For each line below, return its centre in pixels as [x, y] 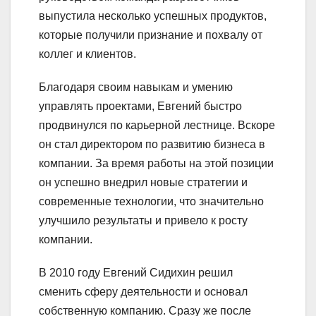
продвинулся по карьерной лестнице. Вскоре [157, 125]
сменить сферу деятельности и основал [143, 291]
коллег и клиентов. [87, 54]
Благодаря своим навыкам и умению [136, 87]
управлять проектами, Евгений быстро [140, 106]
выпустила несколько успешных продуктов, [153, 16]
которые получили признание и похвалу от [151, 35]
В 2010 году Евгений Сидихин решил [136, 272]
